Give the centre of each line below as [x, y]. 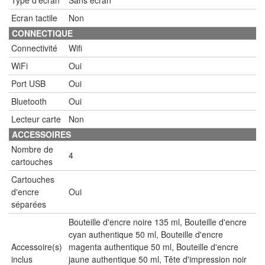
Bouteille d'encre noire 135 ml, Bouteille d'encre [158, 222]
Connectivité [34, 48]
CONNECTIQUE [42, 33]
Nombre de [32, 149]
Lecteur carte [36, 119]
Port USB [28, 83]
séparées [29, 204]
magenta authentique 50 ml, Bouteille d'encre [153, 246]
